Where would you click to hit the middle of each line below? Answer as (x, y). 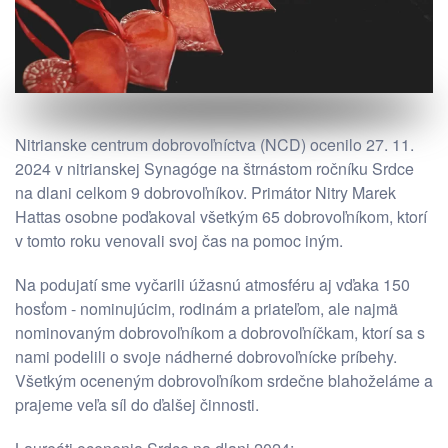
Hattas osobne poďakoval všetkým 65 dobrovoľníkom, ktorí (221, 217)
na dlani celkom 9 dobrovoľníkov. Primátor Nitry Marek (205, 193)
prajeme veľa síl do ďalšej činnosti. (137, 405)
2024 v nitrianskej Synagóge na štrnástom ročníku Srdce (214, 169)
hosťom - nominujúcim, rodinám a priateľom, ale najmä (206, 309)
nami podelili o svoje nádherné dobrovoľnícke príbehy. (206, 357)
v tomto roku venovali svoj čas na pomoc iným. (181, 241)
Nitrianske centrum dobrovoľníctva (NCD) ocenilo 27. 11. (214, 145)
